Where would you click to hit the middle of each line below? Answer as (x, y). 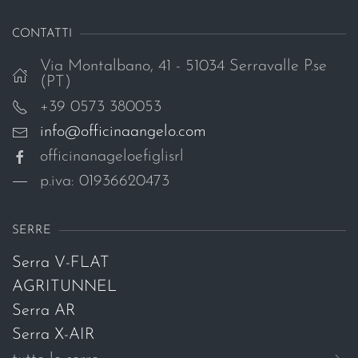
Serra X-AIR (54, 334)
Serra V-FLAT (61, 263)
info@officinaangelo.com (123, 131)
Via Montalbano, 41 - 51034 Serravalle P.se (183, 67)
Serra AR (44, 310)
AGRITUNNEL (64, 286)
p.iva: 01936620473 (105, 182)
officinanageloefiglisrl (112, 157)
